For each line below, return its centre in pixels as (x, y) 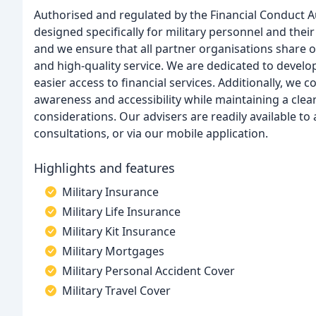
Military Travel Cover (116, 291)
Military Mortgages (113, 251)
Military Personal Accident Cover (148, 271)
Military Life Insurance (121, 212)
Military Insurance (110, 192)
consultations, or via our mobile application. (151, 133)
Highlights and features (104, 168)
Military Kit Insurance (119, 231)
